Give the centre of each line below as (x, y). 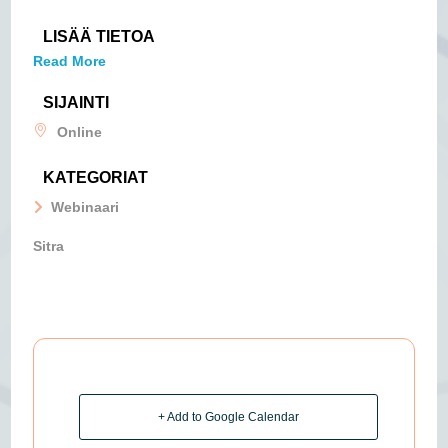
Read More (70, 60)
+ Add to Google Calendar (229, 416)
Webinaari (85, 206)
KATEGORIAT (96, 177)
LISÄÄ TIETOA (99, 36)
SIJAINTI (76, 102)
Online (80, 131)
